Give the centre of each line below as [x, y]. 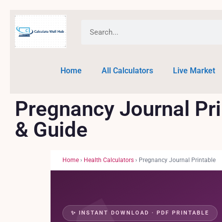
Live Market [194, 71]
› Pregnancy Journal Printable [175, 160]
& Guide [51, 130]
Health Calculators [109, 160]
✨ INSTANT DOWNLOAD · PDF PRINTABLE [140, 213]
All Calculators [127, 71]
